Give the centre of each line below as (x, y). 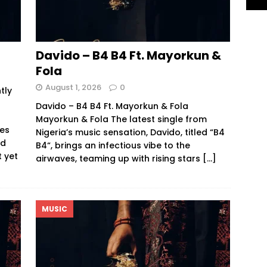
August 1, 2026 (73, 87)
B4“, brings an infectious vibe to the (113, 145)
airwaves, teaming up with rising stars (119, 158)
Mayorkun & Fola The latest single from (121, 119)
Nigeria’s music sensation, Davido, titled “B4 (130, 132)
